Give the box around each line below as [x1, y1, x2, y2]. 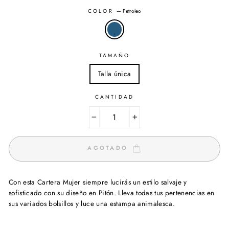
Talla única [98, 68, 131, 79]
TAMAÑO [99, 51, 130, 59]
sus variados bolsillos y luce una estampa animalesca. [9, 198, 175, 209]
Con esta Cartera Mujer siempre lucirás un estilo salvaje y [9, 176, 187, 187]
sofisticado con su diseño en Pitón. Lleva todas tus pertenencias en [9, 187, 215, 198]
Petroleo [122, 7, 141, 15]
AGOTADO [87, 144, 131, 152]
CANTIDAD [95, 93, 134, 101]
